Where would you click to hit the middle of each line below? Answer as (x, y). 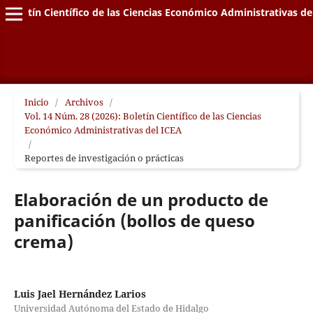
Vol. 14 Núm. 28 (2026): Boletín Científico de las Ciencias (143, 116)
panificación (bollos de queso (134, 220)
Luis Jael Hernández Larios (80, 294)
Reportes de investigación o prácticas (104, 158)
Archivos (84, 102)
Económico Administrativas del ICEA (103, 130)
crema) (43, 241)
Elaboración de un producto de (141, 199)
